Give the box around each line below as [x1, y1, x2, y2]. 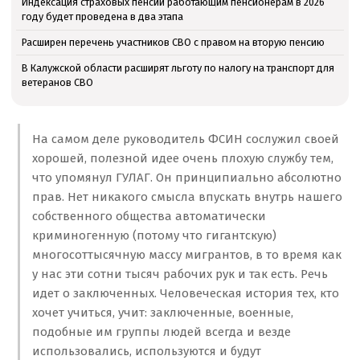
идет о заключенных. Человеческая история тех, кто [31, 286, 339, 301]
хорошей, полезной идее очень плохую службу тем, [31, 151, 333, 166]
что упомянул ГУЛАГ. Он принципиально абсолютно [31, 170, 342, 186]
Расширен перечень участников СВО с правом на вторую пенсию [21, 35, 325, 48]
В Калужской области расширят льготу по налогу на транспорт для [21, 61, 334, 74]
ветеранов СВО [21, 76, 93, 88]
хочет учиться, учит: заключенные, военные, [31, 305, 293, 321]
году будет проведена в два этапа [21, 10, 183, 23]
